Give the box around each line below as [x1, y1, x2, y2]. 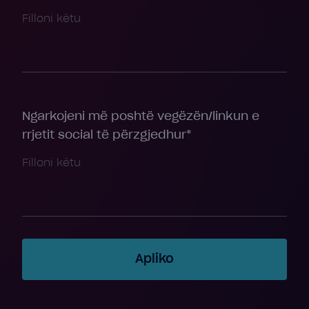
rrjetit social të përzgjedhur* [22, 129, 192, 141]
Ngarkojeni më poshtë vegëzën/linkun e [22, 110, 259, 123]
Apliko [135, 253, 174, 266]
